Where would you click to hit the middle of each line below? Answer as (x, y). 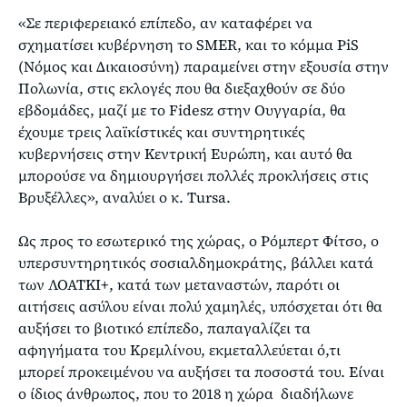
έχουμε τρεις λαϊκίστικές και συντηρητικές (162, 131)
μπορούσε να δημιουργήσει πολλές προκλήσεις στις (194, 175)
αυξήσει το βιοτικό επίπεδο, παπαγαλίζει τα (164, 328)
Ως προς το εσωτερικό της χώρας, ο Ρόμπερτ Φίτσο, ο (199, 240)
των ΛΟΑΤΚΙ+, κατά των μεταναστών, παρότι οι (179, 284)
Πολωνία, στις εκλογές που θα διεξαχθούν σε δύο (182, 88)
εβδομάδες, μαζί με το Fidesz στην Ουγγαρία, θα (182, 109)
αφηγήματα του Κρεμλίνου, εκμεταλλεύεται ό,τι (179, 349)
